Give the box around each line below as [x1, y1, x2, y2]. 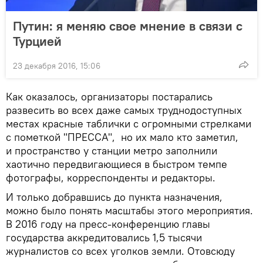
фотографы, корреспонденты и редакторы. [6, 170, 215, 184]
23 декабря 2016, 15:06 [13, 60, 100, 71]
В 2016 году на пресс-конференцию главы [6, 217, 210, 231]
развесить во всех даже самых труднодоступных [6, 103, 242, 117]
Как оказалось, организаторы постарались [6, 89, 213, 103]
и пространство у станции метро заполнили [6, 143, 217, 157]
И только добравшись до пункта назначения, [6, 190, 222, 204]
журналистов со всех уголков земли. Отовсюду [6, 244, 235, 258]
